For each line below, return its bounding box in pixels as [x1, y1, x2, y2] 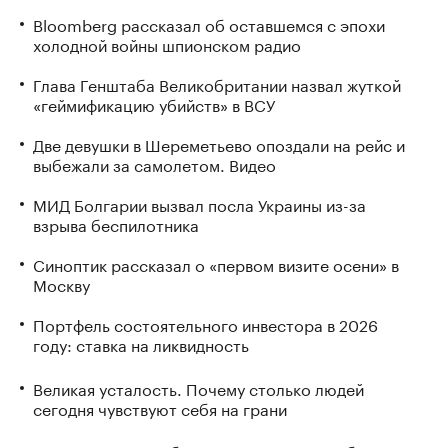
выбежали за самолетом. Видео [33, 150, 276, 176]
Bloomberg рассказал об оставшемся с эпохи [33, 10, 385, 36]
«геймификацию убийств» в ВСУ [33, 90, 275, 116]
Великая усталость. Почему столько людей [33, 374, 364, 400]
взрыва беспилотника [33, 210, 199, 236]
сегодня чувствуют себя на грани [33, 394, 287, 420]
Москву [33, 270, 90, 296]
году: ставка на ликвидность [33, 330, 249, 356]
